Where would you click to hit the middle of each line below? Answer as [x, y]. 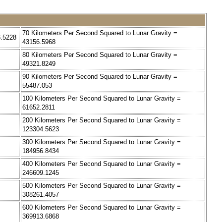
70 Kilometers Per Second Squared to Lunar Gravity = [100, 33]
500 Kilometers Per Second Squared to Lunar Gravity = [102, 186]
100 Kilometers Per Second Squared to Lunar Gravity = [102, 99]
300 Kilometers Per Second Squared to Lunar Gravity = [102, 142]
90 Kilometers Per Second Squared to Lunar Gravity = [100, 77]
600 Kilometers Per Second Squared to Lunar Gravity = [102, 208]
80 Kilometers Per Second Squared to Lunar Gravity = [100, 55]
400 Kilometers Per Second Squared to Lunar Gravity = [102, 164]
